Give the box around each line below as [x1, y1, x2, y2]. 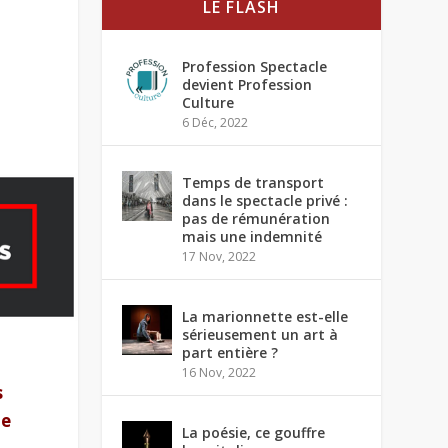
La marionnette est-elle [182, 307, 349, 326]
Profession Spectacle [182, 57, 328, 76]
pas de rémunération [182, 209, 331, 228]
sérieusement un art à [182, 325, 339, 344]
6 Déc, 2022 [182, 114, 249, 131]
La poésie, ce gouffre [182, 423, 326, 442]
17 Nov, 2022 [182, 248, 257, 265]
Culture [182, 93, 235, 112]
